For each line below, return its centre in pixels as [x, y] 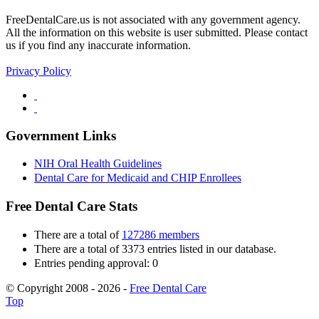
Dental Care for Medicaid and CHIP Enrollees [138, 178]
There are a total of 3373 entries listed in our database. [155, 249]
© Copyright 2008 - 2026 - [68, 288]
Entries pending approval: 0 [96, 263]
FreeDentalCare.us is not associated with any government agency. [153, 19]
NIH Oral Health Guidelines [98, 164]
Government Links [61, 135]
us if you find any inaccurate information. [98, 45]
